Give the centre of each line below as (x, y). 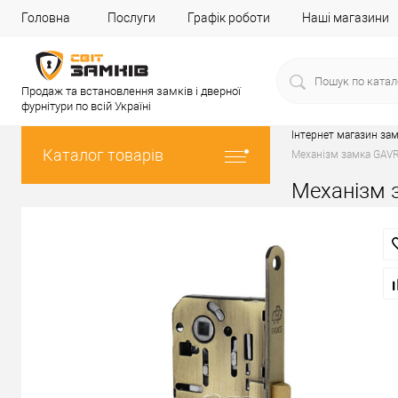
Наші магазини (346, 18)
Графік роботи (229, 18)
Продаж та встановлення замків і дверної (131, 91)
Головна (46, 18)
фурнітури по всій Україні (86, 106)
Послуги (131, 18)
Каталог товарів (103, 155)
